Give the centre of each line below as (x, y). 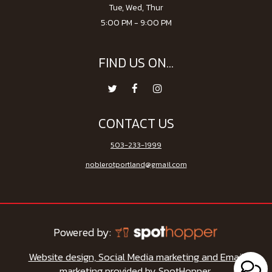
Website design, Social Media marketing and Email (136, 257)
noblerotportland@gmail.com (136, 164)
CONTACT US (136, 123)
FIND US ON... (136, 63)
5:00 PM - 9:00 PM (136, 22)
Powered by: (83, 232)
